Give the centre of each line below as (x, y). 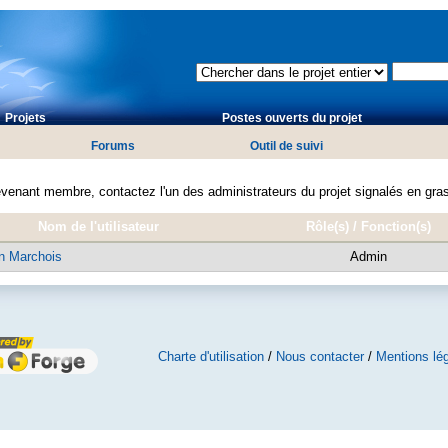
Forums (113, 146)
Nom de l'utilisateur (98, 226)
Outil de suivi (287, 146)
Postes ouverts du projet (291, 118)
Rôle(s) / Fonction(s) (368, 226)
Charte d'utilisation (210, 356)
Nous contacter (319, 356)
